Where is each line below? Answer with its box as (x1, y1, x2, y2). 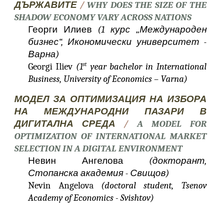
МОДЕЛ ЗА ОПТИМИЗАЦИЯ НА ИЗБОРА (14, 94, 207, 105)
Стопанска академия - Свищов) (28, 168, 170, 179)
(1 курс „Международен (98, 24, 207, 35)
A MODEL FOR (137, 118, 207, 129)
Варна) (28, 49, 60, 60)
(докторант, (148, 155, 207, 166)
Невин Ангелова (28, 155, 149, 166)
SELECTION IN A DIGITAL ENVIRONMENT (14, 143, 183, 154)
